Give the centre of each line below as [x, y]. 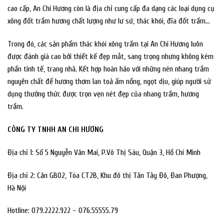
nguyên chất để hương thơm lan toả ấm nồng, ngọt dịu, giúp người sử [109, 82]
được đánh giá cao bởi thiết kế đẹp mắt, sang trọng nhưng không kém [110, 57]
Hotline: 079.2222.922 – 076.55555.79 [63, 211]
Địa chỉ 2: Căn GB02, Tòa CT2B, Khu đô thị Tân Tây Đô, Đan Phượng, [107, 175]
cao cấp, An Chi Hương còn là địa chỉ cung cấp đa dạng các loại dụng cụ [111, 9]
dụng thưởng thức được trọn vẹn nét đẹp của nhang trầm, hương [103, 94]
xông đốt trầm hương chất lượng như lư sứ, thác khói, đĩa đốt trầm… [109, 21]
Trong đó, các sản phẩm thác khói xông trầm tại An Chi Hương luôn [105, 44]
